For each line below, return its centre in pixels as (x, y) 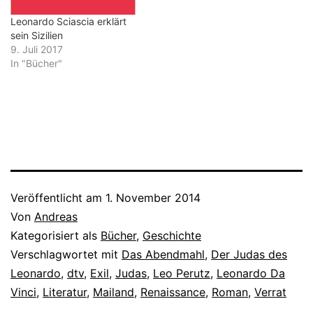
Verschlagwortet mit (66, 255)
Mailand (114, 292)
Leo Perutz (182, 274)
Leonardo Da (251, 274)
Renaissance (173, 292)
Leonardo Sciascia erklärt (68, 22)
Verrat (270, 292)
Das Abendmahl (163, 255)
